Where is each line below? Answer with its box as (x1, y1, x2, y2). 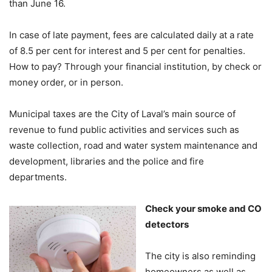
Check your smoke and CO (145, 203, 262, 214)
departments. (9, 171, 67, 183)
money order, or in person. (9, 76, 123, 88)
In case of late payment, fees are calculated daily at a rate (9, 29, 254, 41)
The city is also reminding (145, 250, 256, 262)
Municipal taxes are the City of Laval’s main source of (9, 108, 236, 120)
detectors (145, 219, 189, 230)
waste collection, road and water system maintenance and (9, 140, 257, 151)
